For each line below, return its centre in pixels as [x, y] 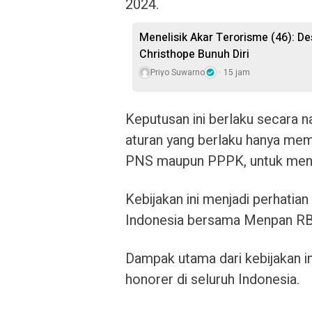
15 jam [237, 72]
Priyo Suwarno [178, 72]
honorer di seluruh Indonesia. [212, 280]
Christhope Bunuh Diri [194, 54]
